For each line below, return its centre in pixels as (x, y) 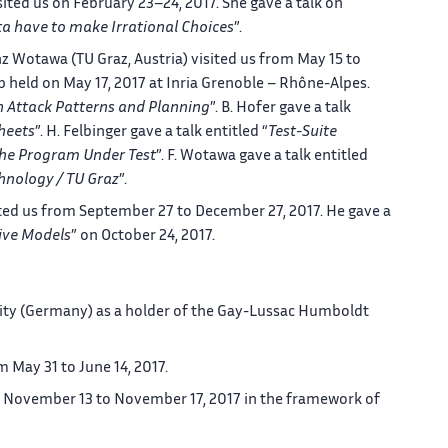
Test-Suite (302, 132)
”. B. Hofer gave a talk (280, 108)
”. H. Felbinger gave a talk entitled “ (151, 132)
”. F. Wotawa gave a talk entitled (262, 156)
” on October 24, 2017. (143, 236)
